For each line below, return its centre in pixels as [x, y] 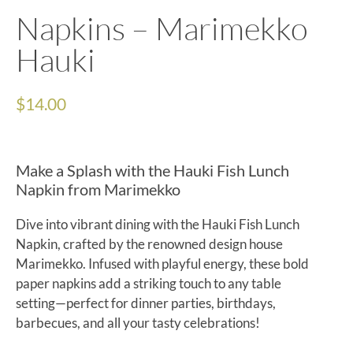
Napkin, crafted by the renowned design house [149, 243]
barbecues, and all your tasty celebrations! [138, 322]
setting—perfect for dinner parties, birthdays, [146, 303]
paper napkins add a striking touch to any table [149, 283]
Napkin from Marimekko [98, 189]
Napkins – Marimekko [162, 28]
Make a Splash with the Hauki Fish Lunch [152, 170]
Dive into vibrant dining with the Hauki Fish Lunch [158, 224]
